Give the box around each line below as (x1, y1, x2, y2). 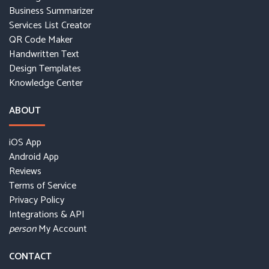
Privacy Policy (9, 192, 64, 208)
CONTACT (9, 248, 52, 265)
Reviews (9, 163, 41, 180)
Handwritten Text (9, 46, 79, 62)
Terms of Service (9, 177, 76, 194)
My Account (38, 220, 87, 237)
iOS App (9, 134, 41, 151)
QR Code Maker (9, 31, 73, 48)
